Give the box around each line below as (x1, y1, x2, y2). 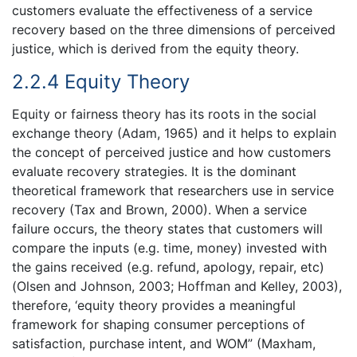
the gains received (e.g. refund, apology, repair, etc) (12, 259, 324, 276)
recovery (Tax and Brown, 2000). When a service (12, 202, 307, 218)
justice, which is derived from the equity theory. (12, 40, 299, 57)
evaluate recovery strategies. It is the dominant (12, 163, 296, 180)
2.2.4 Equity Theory (12, 69, 190, 93)
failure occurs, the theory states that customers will (12, 221, 323, 237)
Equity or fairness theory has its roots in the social (12, 106, 316, 123)
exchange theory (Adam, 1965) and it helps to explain (12, 125, 336, 142)
